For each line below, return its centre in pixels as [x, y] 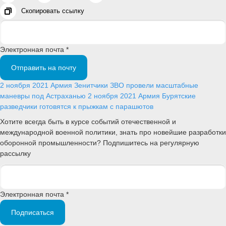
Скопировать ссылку [53, 11]
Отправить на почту [44, 67]
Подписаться [33, 213]
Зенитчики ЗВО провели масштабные [136, 85]
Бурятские [179, 96]
